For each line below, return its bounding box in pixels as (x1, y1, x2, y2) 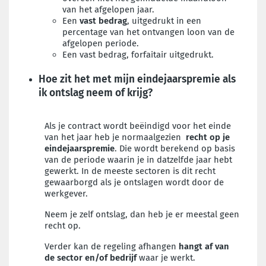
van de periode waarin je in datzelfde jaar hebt (45, 154, 232, 165)
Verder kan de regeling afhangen (45, 241, 179, 252)
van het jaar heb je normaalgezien (45, 132, 181, 142)
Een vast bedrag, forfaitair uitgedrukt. (62, 49, 214, 60)
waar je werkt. (137, 252, 195, 263)
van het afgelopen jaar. (62, 4, 154, 15)
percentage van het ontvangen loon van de (62, 27, 235, 37)
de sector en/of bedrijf (45, 252, 137, 263)
